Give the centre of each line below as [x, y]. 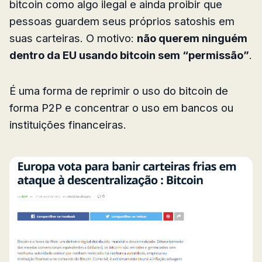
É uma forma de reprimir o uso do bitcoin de [119, 90]
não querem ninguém [192, 38]
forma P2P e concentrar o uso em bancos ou [121, 107]
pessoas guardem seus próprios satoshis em [122, 21]
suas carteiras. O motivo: [73, 38]
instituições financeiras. [68, 124]
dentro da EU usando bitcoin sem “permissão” [129, 55]
